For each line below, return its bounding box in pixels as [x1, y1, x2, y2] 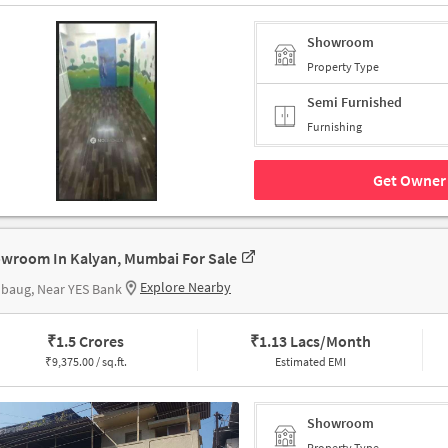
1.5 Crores [56, 331, 125, 352]
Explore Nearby [140, 278, 231, 297]
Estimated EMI [274, 354, 346, 370]
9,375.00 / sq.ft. [51, 354, 127, 370]
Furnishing [307, 119, 362, 135]
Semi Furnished [307, 93, 402, 112]
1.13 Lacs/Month [258, 331, 371, 352]
